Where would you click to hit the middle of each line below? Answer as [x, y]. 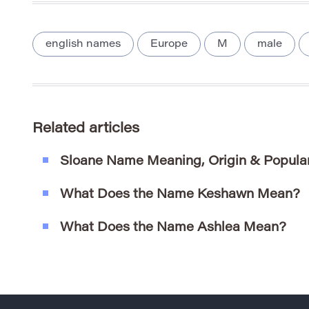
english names [83, 45]
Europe [169, 45]
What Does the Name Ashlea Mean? [173, 228]
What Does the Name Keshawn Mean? [180, 195]
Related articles [86, 129]
